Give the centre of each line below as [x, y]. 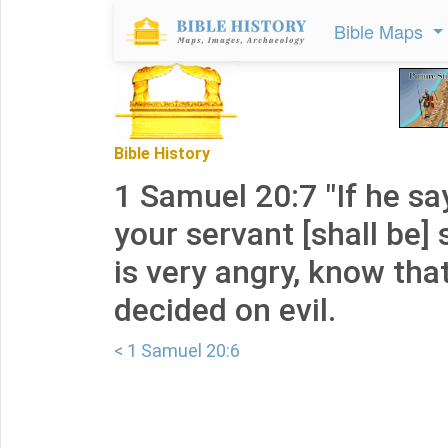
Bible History [162, 153]
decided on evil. [225, 310]
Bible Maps [381, 31]
